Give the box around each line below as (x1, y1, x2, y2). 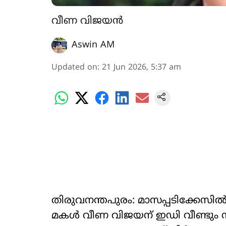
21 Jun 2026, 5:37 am (102, 63, 181, 73)
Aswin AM (72, 39, 115, 51)
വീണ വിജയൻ (51, 15, 123, 28)
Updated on (51, 63, 97, 73)
